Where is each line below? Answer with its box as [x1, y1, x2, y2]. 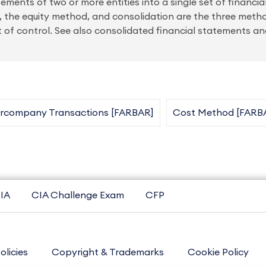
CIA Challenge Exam [31, 191, 124, 200]
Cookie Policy [188, 248, 249, 257]
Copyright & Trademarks [52, 248, 164, 257]
